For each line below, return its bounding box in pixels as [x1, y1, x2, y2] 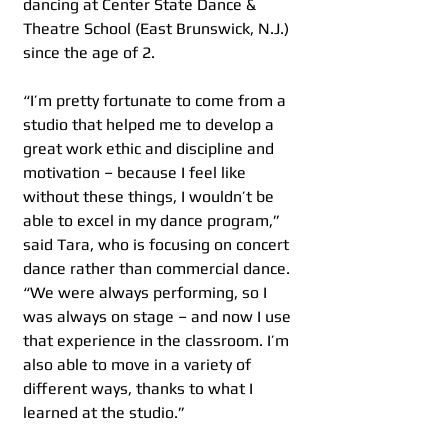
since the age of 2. [23, 43, 155, 63]
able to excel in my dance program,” [23, 211, 284, 231]
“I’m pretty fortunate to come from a [23, 91, 290, 111]
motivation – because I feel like [23, 163, 250, 183]
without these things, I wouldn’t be [23, 187, 278, 207]
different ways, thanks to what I [23, 379, 257, 399]
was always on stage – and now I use [23, 307, 295, 327]
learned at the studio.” [23, 403, 185, 423]
